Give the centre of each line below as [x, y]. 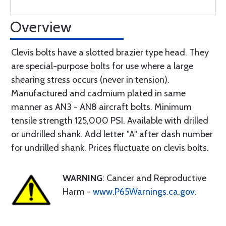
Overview [41, 27]
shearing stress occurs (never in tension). [90, 80]
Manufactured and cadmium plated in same [98, 93]
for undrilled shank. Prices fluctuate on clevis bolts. [110, 148]
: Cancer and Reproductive [154, 178]
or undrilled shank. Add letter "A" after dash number [112, 134]
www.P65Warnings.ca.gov [144, 192]
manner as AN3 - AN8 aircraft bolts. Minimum [101, 107]
